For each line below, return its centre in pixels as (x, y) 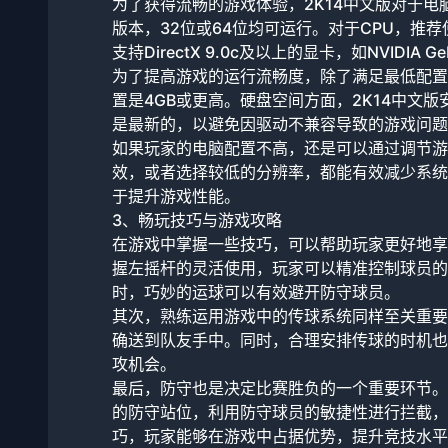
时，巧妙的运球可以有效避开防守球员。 (256, 292)
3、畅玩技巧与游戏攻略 (197, 220)
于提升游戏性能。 (176, 196)
